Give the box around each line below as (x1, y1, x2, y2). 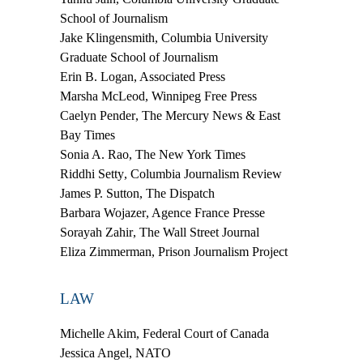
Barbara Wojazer (60, 205, 146, 220)
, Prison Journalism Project (152, 244, 288, 258)
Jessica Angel (60, 345, 129, 360)
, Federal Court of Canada (136, 326, 269, 340)
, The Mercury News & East (135, 108, 280, 122)
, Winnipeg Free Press (145, 88, 257, 103)
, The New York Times (129, 147, 246, 161)
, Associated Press (134, 69, 225, 83)
